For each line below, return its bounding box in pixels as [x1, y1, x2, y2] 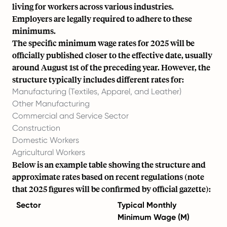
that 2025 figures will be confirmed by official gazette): [12, 183, 211, 194]
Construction [12, 123, 60, 133]
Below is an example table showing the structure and [12, 159, 206, 170]
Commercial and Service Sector [12, 111, 129, 121]
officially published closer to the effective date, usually [12, 50, 212, 60]
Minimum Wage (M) [118, 212, 190, 222]
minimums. [12, 25, 56, 36]
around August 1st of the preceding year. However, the [12, 62, 210, 72]
